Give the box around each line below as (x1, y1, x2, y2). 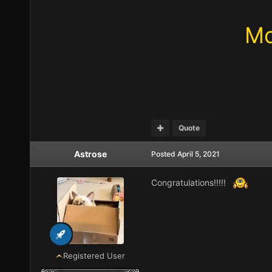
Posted (151, 149, 177, 158)
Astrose (73, 148, 107, 159)
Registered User (63, 250, 126, 260)
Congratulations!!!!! (151, 177, 228, 188)
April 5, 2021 (177, 149, 220, 158)
